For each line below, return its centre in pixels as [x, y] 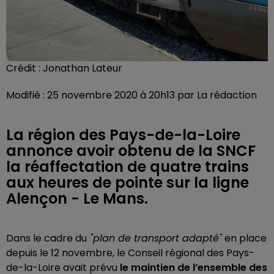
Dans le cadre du [46, 238]
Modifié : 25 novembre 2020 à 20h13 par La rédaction [131, 95]
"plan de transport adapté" [154, 238]
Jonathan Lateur [83, 68]
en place [244, 238]
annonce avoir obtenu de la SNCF [131, 151]
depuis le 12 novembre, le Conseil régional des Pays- [130, 253]
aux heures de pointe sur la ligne [128, 183]
